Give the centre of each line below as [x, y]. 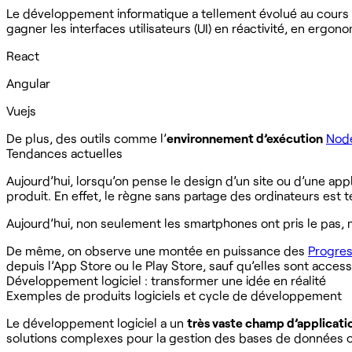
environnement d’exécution [245, 137]
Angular [28, 82]
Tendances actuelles [64, 152]
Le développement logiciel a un [97, 322]
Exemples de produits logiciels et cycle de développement [174, 295]
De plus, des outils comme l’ [86, 137]
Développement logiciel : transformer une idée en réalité [166, 280]
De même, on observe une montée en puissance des [157, 250]
